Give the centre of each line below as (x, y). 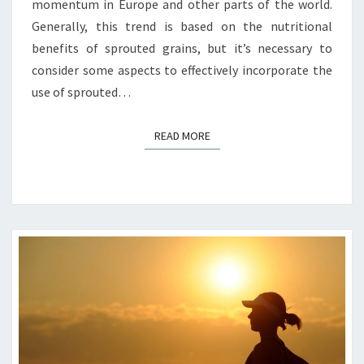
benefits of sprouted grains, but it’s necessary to (182, 48)
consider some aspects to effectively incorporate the (182, 69)
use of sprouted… (81, 91)
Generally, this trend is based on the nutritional (182, 26)
